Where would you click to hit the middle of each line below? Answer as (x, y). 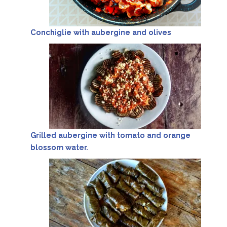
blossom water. (59, 148)
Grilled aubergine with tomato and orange (110, 136)
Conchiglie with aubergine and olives (101, 33)
